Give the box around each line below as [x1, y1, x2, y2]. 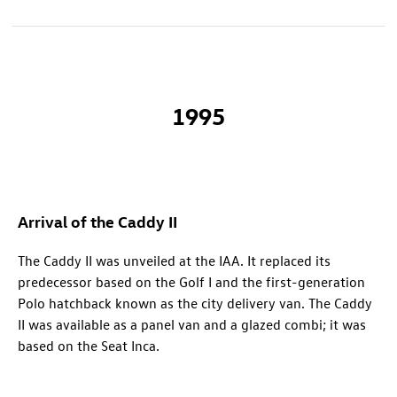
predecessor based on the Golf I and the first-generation [18, 272, 365, 291]
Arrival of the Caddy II [18, 210, 177, 231]
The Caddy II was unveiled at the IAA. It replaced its [18, 251, 331, 269]
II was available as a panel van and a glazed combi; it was [18, 315, 366, 333]
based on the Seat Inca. [18, 336, 160, 354]
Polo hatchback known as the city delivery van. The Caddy [18, 293, 372, 312]
